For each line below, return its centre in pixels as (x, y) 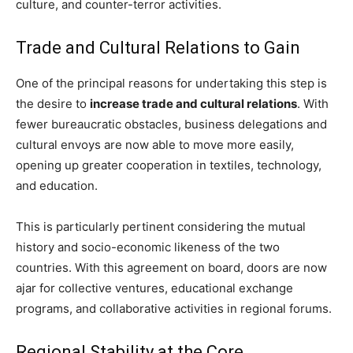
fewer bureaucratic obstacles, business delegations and (171, 124)
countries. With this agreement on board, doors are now (171, 268)
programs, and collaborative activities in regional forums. (174, 309)
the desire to (53, 104)
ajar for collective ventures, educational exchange (154, 288)
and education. (57, 186)
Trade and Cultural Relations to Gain (158, 48)
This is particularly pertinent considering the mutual (161, 227)
